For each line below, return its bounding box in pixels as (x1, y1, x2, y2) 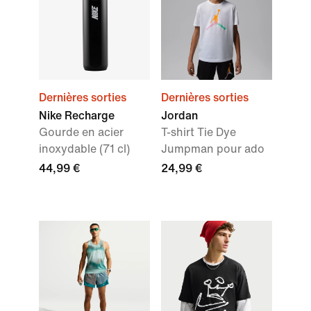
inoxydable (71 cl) (39, 143, 130, 155)
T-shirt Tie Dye (161, 126, 236, 138)
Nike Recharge (39, 110, 115, 121)
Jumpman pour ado (161, 143, 264, 155)
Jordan (161, 110, 198, 121)
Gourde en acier (39, 126, 124, 138)
